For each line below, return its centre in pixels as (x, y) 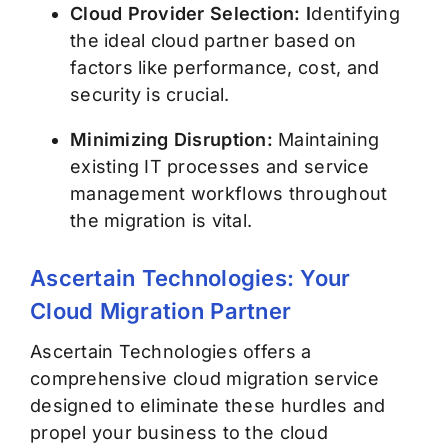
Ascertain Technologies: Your (190, 278)
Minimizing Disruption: (174, 140)
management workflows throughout (228, 194)
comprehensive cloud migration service (204, 379)
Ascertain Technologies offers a (170, 352)
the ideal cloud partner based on (213, 41)
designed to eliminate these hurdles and (207, 406)
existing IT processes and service (219, 167)
